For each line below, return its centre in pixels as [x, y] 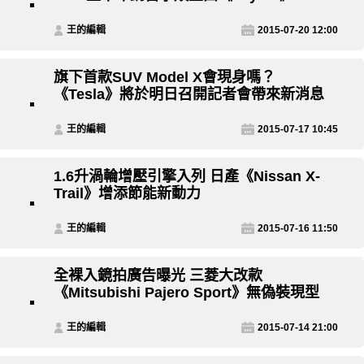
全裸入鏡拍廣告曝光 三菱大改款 [158, 276]
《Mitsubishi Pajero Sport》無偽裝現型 [186, 293]
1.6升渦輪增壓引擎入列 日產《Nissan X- [187, 177]
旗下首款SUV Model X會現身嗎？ [165, 78]
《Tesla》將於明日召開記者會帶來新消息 [189, 95]
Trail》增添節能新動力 [127, 194]
